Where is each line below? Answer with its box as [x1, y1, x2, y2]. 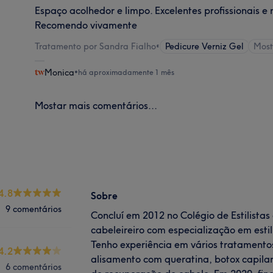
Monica [44, 66, 75, 78]
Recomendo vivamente [35, 18, 138, 31]
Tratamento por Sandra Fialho [35, 40, 157, 52]
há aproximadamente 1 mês [78, 67, 175, 77]
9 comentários [5, 203, 62, 214]
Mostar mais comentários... [35, 99, 158, 112]
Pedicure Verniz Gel [165, 40, 244, 52]
